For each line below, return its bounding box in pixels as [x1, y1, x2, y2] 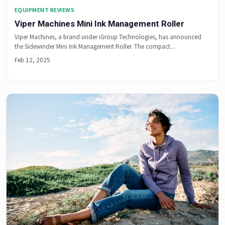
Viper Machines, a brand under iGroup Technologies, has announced [15, 32, 201, 41]
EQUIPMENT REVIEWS [15, 6, 75, 14]
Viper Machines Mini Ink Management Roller [15, 18, 184, 29]
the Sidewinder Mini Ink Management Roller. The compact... [15, 42, 175, 51]
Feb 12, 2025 [15, 55, 50, 64]
